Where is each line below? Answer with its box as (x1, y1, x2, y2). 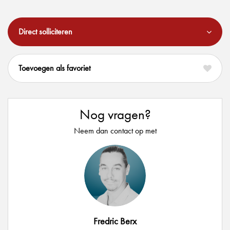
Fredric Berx (93, 215, 137, 227)
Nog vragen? (79, 105, 151, 124)
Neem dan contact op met (73, 125, 157, 137)
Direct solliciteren (18, 26, 72, 37)
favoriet (67, 63, 90, 74)
